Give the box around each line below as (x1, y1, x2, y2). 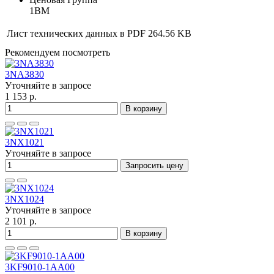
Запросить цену (125, 161, 183, 170)
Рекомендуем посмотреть (5, 47, 110, 57)
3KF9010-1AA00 (5, 262, 75, 272)
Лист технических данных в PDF (7, 28, 146, 39)
